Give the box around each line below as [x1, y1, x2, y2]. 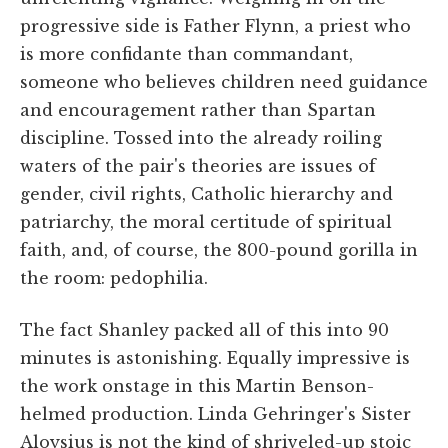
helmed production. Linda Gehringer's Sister [20, 403, 411, 424]
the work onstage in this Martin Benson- [20, 375, 374, 396]
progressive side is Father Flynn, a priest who [20, 15, 411, 36]
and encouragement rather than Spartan [20, 99, 376, 120]
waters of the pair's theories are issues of [20, 155, 376, 176]
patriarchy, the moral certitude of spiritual [20, 211, 392, 232]
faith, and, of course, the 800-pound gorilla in [20, 239, 418, 260]
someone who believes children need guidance [20, 71, 428, 92]
